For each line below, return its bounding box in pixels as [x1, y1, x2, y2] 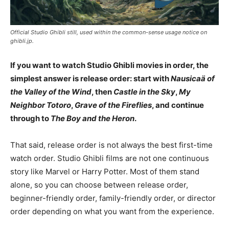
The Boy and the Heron [51, 113, 134, 124]
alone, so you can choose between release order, [10, 180, 188, 190]
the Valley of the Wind [10, 87, 91, 97]
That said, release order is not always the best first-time [10, 140, 213, 150]
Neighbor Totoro [10, 100, 71, 110]
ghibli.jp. [10, 37, 34, 45]
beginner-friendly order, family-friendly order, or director [10, 193, 216, 203]
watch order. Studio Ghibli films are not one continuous [10, 153, 209, 164]
